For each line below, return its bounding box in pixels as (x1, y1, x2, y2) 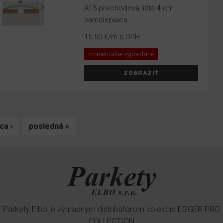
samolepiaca (84, 15, 128, 24)
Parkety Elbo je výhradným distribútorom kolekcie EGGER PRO (2, 205, 220, 215)
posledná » (29, 121, 70, 131)
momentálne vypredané (88, 50, 154, 58)
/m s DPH (108, 32, 140, 41)
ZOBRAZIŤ (123, 70, 159, 77)
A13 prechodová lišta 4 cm (84, 3, 174, 12)
